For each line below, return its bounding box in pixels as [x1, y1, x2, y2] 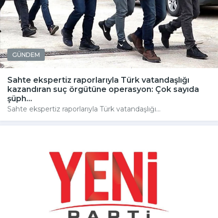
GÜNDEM [12, 51, 40, 59]
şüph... [7, 94, 32, 104]
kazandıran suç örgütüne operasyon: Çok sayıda [7, 85, 199, 94]
